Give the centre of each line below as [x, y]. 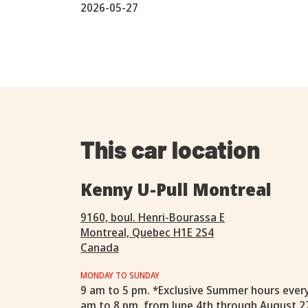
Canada [100, 247]
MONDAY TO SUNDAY [120, 275]
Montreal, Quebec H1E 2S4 [147, 232]
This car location [170, 149]
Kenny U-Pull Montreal [176, 189]
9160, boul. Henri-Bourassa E [153, 217]
